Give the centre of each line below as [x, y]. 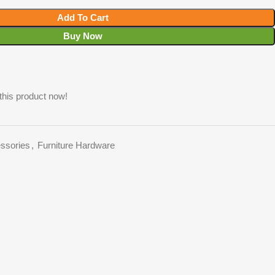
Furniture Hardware [76, 145]
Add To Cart [83, 17]
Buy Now [83, 36]
